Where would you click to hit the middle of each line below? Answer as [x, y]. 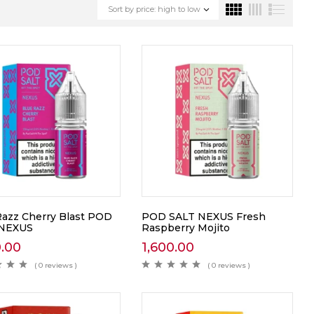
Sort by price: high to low [154, 9]
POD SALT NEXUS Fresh [203, 216]
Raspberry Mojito [185, 227]
